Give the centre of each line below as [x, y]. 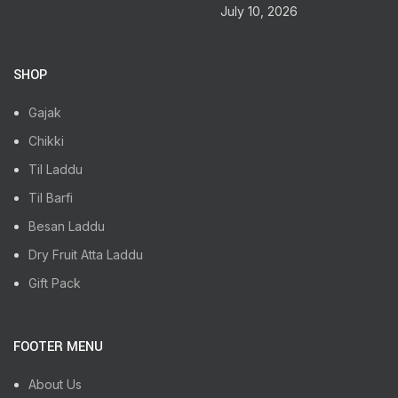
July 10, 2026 [259, 11]
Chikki [46, 140]
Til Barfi [51, 197]
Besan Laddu [67, 226]
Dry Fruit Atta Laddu [86, 254]
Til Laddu [56, 169]
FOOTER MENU [58, 346]
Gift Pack [55, 283]
